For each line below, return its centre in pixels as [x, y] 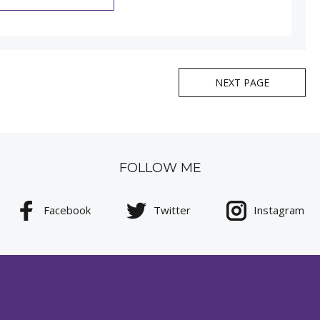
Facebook [67, 210]
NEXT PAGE [242, 82]
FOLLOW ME [160, 167]
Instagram [279, 210]
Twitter [172, 210]
